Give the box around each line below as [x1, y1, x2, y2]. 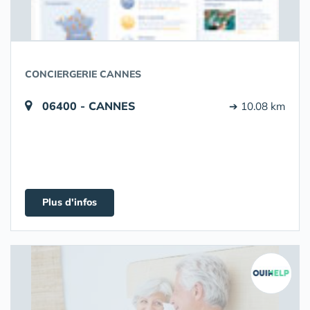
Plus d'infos [42, 196, 97, 208]
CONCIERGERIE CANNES [25, 68, 141, 80]
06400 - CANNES [42, 99, 136, 113]
